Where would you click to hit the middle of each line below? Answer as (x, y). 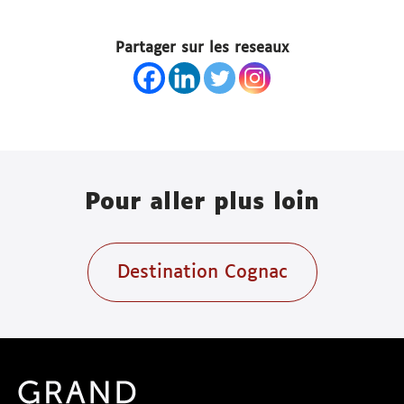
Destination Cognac (202, 273)
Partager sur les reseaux (202, 49)
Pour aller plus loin (202, 203)
